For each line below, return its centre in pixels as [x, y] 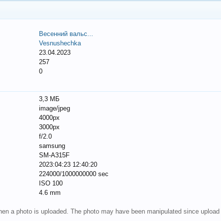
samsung [52, 146]
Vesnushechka [60, 43]
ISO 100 [51, 183]
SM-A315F [55, 155]
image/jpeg [55, 108]
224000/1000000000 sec [74, 174]
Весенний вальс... [66, 34]
